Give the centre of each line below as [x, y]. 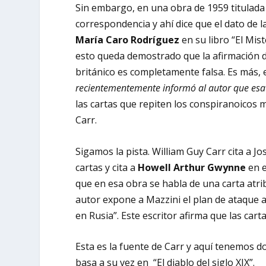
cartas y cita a [107, 167]
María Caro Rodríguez [128, 40]
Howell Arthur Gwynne [192, 167]
